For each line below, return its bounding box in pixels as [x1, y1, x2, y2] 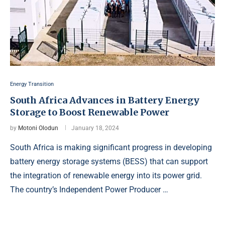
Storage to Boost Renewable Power [10, 106, 169, 119]
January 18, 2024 [71, 125, 119, 132]
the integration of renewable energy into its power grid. [10, 171, 202, 181]
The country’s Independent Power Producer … [10, 185, 168, 195]
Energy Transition [10, 81, 54, 88]
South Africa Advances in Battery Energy [10, 94, 199, 106]
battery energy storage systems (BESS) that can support [10, 157, 208, 167]
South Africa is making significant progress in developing [10, 143, 212, 153]
